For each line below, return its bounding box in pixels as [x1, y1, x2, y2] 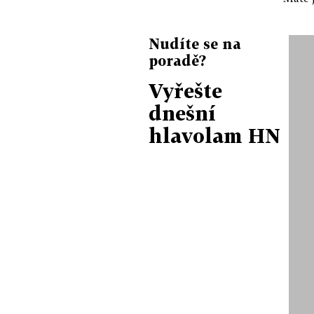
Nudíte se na [149, 35, 241, 52]
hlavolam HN [149, 124, 280, 147]
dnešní [149, 102, 216, 125]
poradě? [149, 52, 206, 69]
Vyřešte [149, 79, 222, 102]
